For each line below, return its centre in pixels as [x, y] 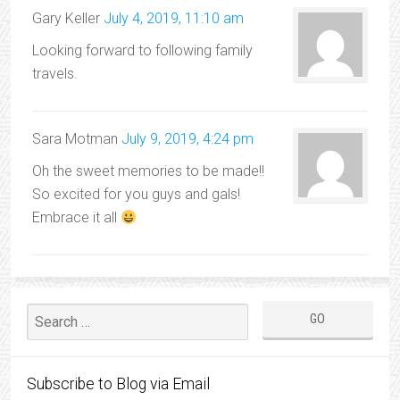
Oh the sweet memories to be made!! [148, 171]
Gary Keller [66, 18]
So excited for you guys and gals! [136, 194]
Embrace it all [76, 217]
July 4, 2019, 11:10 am [174, 18]
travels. [55, 74]
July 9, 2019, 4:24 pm [187, 139]
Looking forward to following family [142, 50]
